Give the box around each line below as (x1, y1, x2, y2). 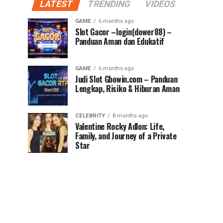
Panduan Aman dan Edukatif (75, 35, 164, 47)
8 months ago (112, 112, 148, 119)
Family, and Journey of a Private (75, 130, 177, 142)
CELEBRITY (75, 112, 105, 119)
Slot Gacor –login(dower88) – (75, 26, 172, 38)
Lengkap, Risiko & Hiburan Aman (75, 83, 180, 95)
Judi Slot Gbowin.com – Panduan (75, 73, 178, 85)
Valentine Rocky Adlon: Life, (75, 120, 165, 132)
